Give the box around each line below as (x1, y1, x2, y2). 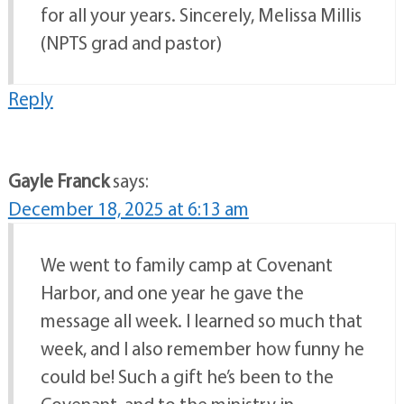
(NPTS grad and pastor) (40, 31, 222, 55)
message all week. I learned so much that (40, 308, 363, 333)
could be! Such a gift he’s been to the (40, 364, 334, 389)
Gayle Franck (7, 169, 109, 193)
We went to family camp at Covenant (40, 252, 333, 277)
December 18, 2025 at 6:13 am (7, 197, 249, 221)
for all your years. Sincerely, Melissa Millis (40, 3, 362, 27)
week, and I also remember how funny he (40, 336, 364, 361)
